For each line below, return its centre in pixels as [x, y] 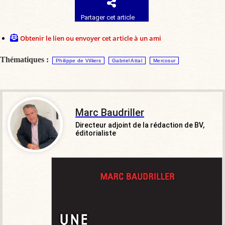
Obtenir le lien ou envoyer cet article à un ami [91, 38]
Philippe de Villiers [78, 60]
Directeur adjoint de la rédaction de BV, [140, 125]
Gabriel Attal [127, 60]
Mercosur [164, 60]
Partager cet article [108, 17]
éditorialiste [96, 133]
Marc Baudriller [110, 112]
